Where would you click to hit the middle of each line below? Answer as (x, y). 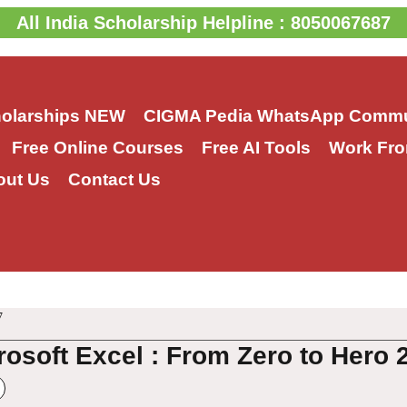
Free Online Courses (97, 148)
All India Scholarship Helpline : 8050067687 (203, 23)
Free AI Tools (256, 148)
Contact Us (114, 180)
